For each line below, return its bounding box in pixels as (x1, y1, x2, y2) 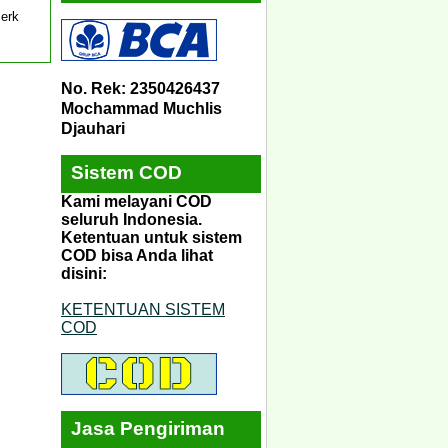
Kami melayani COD (61, 192, 212, 210)
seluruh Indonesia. (61, 210, 202, 228)
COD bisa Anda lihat (61, 246, 213, 264)
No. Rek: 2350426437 (61, 79, 220, 97)
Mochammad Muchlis (61, 99, 222, 117)
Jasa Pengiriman (71, 417, 225, 439)
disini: (61, 264, 107, 282)
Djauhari (61, 119, 125, 137)
